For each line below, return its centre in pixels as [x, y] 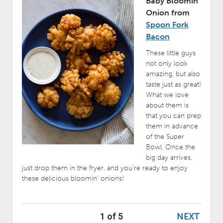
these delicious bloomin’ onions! [73, 179]
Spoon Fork [167, 25]
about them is [167, 106]
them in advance [172, 126]
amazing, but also [173, 74]
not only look [167, 64]
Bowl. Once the [170, 147]
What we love [167, 95]
